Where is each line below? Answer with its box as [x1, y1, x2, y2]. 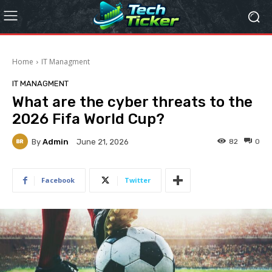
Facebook [41, 175, 75, 185]
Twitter [124, 175, 151, 185]
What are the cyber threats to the [12, 93, 253, 110]
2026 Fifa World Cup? [12, 110, 165, 127]
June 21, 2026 [76, 137, 129, 147]
